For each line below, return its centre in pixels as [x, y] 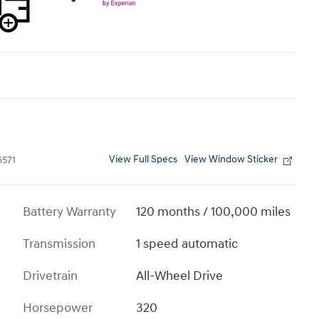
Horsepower [58, 308]
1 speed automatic [187, 244]
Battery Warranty [69, 212]
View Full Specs [143, 160]
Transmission [59, 244]
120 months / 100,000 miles [214, 212]
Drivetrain [50, 276]
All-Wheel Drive [180, 276]
